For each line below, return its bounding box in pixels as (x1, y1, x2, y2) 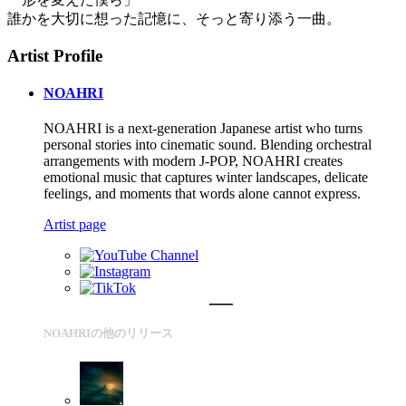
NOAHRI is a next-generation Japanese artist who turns (43, 121, 362, 137)
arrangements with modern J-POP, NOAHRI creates (43, 153, 343, 169)
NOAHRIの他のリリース (43, 326, 173, 341)
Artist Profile (7, 45, 102, 65)
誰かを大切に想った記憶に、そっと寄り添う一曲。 (7, 10, 341, 26)
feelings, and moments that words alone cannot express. (43, 186, 361, 202)
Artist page (43, 217, 106, 233)
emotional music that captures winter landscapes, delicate (43, 169, 368, 186)
